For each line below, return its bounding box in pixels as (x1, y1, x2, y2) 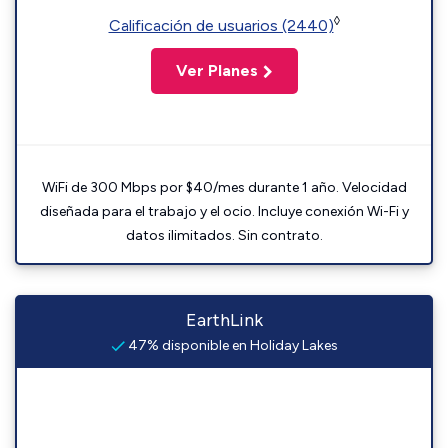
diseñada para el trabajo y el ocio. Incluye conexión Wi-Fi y (39, 203, 409, 221)
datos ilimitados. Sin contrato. (125, 227, 323, 245)
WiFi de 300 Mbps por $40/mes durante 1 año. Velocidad (41, 179, 407, 197)
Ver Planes (175, 61, 258, 81)
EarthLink (185, 309, 263, 332)
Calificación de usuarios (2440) (108, 16, 334, 36)
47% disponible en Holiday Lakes (124, 337, 338, 355)
